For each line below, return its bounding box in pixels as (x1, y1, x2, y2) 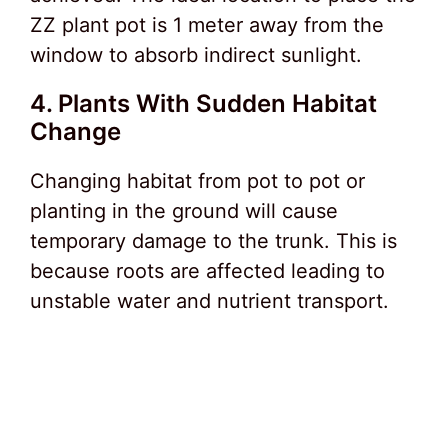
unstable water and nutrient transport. (30, 289, 389, 314)
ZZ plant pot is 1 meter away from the (30, 13, 384, 38)
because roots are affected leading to (30, 259, 385, 284)
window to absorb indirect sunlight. (30, 43, 362, 68)
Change (30, 117, 121, 147)
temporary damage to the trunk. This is (30, 229, 397, 254)
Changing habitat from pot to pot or (30, 169, 365, 194)
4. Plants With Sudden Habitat (30, 89, 377, 119)
